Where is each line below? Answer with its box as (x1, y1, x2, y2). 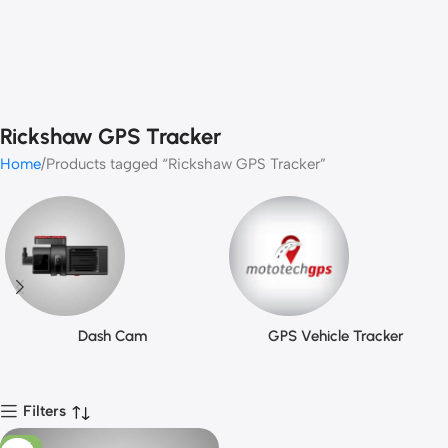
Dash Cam (77, 327, 147, 345)
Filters (23, 401, 67, 420)
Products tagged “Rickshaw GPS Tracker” (46, 155, 326, 173)
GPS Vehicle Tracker (268, 327, 404, 345)
